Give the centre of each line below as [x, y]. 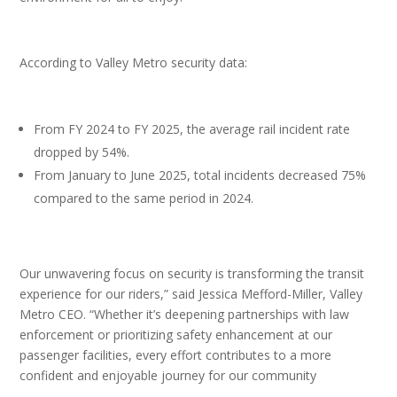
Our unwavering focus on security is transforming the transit [192, 273]
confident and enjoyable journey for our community [170, 375]
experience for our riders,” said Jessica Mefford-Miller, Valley [191, 294]
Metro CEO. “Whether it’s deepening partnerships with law [185, 314]
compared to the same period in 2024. [148, 198]
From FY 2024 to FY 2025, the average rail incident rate [192, 129]
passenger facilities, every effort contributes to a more [176, 355]
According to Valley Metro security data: [137, 62]
